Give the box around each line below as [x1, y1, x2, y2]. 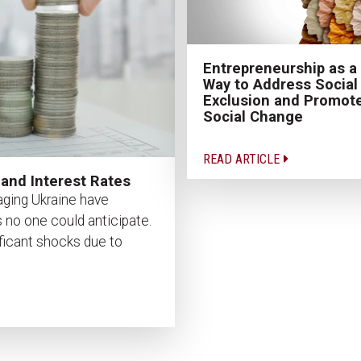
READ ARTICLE [202, 151, 283, 167]
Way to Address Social [202, 75, 358, 93]
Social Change [202, 107, 303, 125]
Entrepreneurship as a [202, 59, 357, 77]
